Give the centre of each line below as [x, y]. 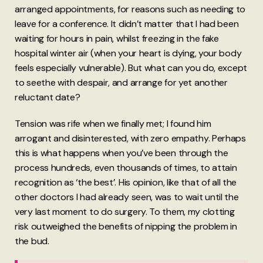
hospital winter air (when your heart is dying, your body [128, 53]
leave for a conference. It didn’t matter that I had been [127, 23]
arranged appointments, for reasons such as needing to [130, 9]
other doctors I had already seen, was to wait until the [127, 197]
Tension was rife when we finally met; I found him [113, 123]
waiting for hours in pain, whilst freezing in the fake [117, 38]
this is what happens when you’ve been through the [122, 153]
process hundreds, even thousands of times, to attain [126, 167]
